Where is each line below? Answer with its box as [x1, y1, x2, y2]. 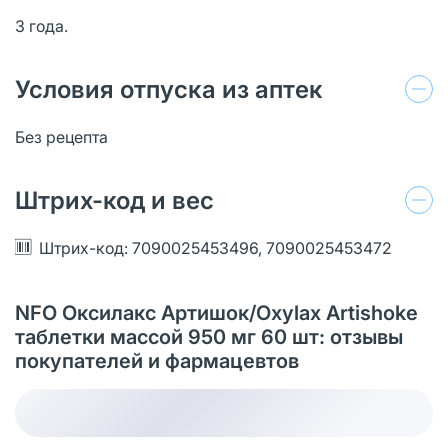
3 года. [15, 15, 68, 36]
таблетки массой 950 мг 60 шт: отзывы [15, 324, 403, 349]
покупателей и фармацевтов [15, 348, 299, 373]
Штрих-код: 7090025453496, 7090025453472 [39, 237, 392, 258]
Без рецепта [15, 126, 108, 147]
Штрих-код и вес [15, 185, 214, 215]
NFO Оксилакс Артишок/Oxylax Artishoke [15, 300, 418, 325]
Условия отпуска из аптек [15, 74, 323, 104]
